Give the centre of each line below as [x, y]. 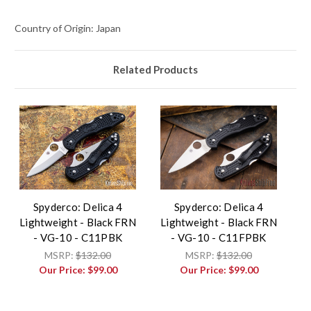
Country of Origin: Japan [68, 28]
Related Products [155, 70]
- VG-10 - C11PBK [78, 238]
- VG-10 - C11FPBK [219, 238]
